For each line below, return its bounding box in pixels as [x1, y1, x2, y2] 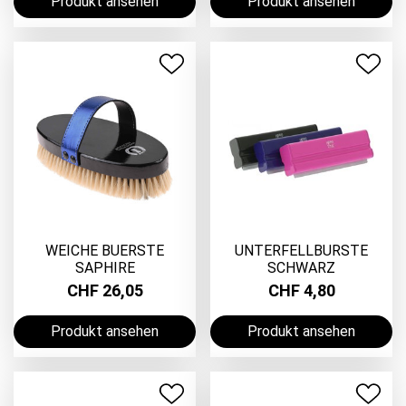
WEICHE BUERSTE [45, 241, 164, 259]
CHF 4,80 [267, 281, 335, 301]
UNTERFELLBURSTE [235, 241, 368, 259]
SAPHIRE [74, 258, 135, 276]
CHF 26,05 [66, 281, 143, 301]
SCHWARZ [267, 258, 335, 276]
